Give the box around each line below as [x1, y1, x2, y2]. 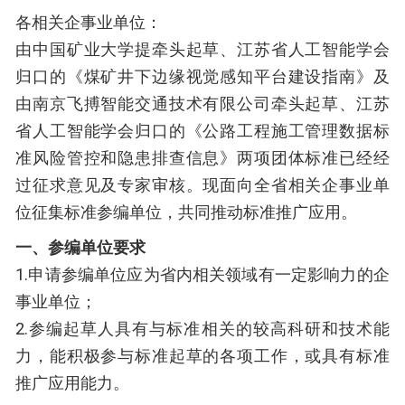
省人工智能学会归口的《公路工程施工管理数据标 [15, 121, 390, 141]
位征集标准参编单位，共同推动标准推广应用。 [15, 202, 358, 222]
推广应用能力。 [15, 373, 130, 393]
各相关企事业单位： [15, 13, 163, 33]
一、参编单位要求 [15, 238, 146, 258]
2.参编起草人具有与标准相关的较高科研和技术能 [15, 319, 390, 339]
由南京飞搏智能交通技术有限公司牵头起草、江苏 [15, 94, 390, 114]
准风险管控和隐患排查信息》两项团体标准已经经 [15, 148, 390, 168]
